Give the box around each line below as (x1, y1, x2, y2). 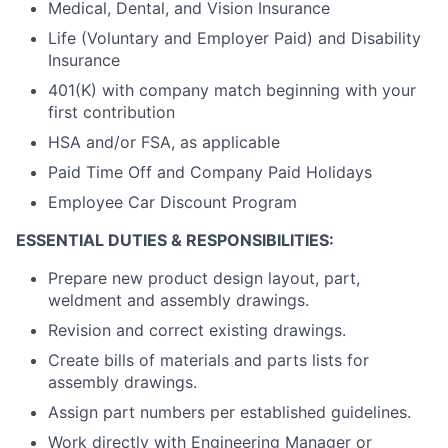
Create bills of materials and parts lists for (48, 350, 369, 371)
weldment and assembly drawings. (48, 290, 309, 311)
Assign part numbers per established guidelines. (48, 402, 411, 423)
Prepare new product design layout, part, (48, 268, 360, 289)
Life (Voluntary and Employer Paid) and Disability (48, 28, 421, 49)
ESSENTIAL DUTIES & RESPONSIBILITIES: (16, 230, 334, 251)
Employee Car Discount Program (48, 192, 297, 213)
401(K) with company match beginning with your (48, 80, 416, 101)
